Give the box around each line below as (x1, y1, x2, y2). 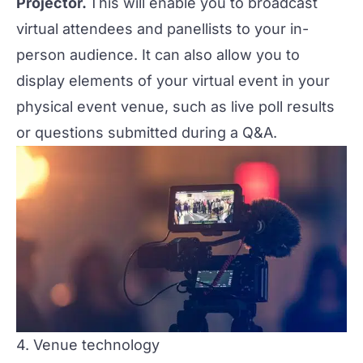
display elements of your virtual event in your (16, 71, 330, 89)
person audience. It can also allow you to (16, 45, 300, 63)
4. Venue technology (16, 335, 160, 353)
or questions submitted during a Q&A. (16, 123, 277, 141)
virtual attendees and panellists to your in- (16, 19, 309, 37)
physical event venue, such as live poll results (16, 97, 335, 115)
